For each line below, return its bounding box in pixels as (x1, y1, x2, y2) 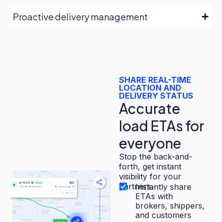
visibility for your (119, 171, 181, 181)
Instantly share (135, 182, 192, 192)
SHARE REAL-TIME (119, 74, 191, 85)
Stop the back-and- (119, 151, 192, 162)
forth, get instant (119, 161, 181, 171)
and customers (135, 210, 192, 221)
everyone (119, 134, 181, 152)
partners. (119, 181, 153, 191)
